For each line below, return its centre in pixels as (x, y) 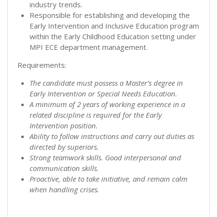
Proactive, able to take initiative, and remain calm (108, 178)
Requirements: (42, 65)
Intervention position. (64, 125)
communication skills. (64, 168)
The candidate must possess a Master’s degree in (106, 83)
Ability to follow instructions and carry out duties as (112, 136)
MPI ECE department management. (89, 47)
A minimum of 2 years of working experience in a (107, 104)
